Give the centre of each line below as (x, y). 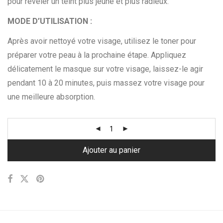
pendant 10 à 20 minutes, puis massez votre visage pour (106, 83)
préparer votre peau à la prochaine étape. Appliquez (97, 55)
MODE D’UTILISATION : (50, 21)
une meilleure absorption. (51, 97)
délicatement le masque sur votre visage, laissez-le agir (105, 69)
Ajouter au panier (111, 150)
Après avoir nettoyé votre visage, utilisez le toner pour (102, 41)
